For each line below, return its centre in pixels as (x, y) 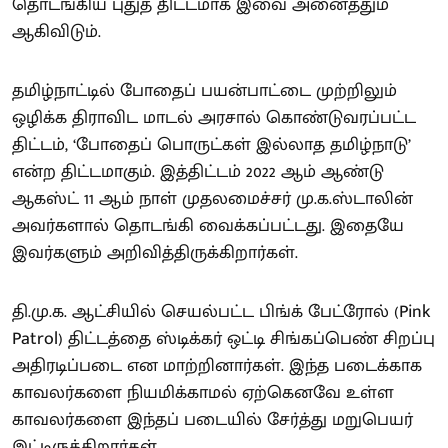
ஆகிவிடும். (56, 31)
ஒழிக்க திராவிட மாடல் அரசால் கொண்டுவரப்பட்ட (214, 117)
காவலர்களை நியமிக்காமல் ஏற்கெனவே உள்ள (203, 392)
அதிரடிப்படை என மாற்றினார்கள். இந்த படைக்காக (217, 365)
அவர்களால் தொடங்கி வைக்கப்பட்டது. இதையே (208, 225)
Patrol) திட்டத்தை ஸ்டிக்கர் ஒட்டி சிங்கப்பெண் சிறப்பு (223, 338)
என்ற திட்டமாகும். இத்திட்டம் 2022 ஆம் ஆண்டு (198, 171)
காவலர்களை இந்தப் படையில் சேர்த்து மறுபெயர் (212, 419)
